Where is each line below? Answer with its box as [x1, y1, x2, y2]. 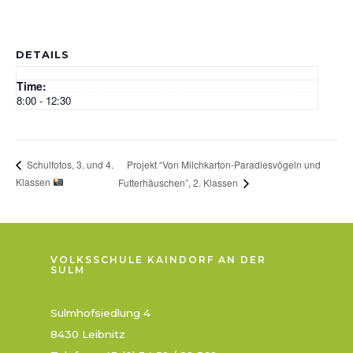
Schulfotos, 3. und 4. [24, 158, 113, 172]
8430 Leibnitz [50, 328, 125, 341]
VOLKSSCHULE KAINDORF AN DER [50, 254, 266, 266]
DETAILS [16, 48, 69, 61]
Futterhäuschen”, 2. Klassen [117, 176, 240, 190]
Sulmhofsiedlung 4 [50, 307, 150, 320]
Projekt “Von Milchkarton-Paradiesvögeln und [126, 157, 321, 171]
